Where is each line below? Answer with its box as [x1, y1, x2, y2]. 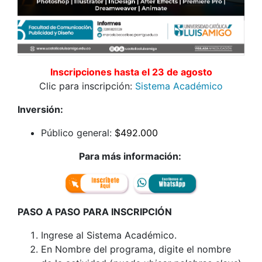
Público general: [41, 127, 115, 139]
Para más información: [78, 150, 184, 163]
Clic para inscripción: [39, 80, 135, 92]
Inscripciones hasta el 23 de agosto [50, 66, 212, 78]
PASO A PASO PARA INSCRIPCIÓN [18, 206, 172, 218]
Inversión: [18, 104, 63, 116]
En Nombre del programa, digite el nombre [41, 243, 231, 256]
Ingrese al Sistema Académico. [41, 229, 177, 242]
